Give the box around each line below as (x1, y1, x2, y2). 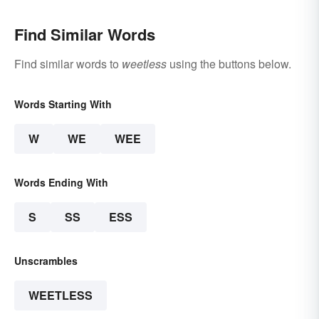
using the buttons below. (167, 56, 291, 73)
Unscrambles (14, 253, 78, 268)
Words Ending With (14, 175, 108, 190)
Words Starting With (14, 97, 112, 112)
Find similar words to (14, 56, 122, 73)
